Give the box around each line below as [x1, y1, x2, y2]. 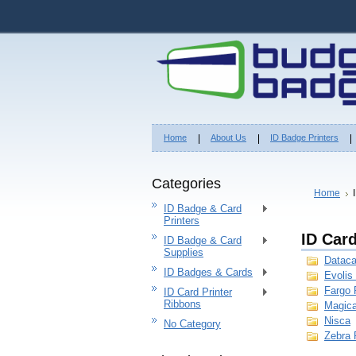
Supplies [164, 246, 203, 258]
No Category [164, 318, 221, 330]
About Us [211, 133, 246, 142]
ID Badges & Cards [164, 266, 253, 278]
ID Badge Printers [270, 133, 339, 142]
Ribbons [164, 298, 201, 310]
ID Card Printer [164, 286, 232, 298]
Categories [152, 176, 221, 192]
